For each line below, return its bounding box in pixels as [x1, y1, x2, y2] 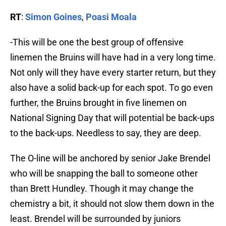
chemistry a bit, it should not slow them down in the [10, 198, 214, 209]
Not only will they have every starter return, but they [10, 67, 216, 78]
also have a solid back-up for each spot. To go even [10, 82, 213, 93]
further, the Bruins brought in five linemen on [10, 97, 187, 108]
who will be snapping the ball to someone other [10, 168, 198, 179]
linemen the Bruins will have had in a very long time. [10, 52, 216, 63]
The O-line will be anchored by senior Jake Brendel [10, 153, 210, 164]
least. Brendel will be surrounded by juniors [10, 213, 181, 224]
